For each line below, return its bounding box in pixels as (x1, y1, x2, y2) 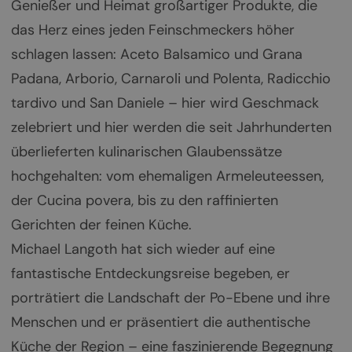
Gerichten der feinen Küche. (10, 215, 192, 235)
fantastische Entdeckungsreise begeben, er (10, 264, 290, 284)
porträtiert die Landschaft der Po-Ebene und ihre (10, 288, 330, 308)
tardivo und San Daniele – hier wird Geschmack (10, 93, 319, 113)
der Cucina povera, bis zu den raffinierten (10, 191, 278, 211)
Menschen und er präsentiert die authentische (10, 313, 310, 332)
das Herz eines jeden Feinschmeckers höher (10, 20, 295, 40)
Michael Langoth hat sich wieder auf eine (10, 240, 275, 259)
